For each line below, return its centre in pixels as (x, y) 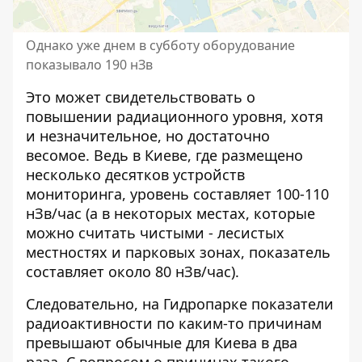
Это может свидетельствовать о (141, 97)
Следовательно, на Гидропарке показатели (180, 304)
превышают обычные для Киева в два (162, 343)
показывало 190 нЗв (89, 65)
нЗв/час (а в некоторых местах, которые (170, 214)
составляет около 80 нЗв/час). (133, 272)
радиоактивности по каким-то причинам (174, 324)
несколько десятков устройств (135, 175)
